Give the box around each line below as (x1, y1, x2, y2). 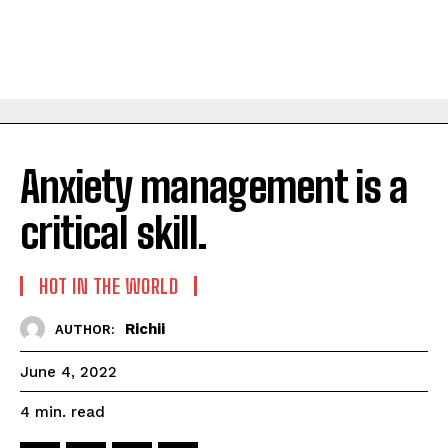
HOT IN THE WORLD (39, 274, 178, 298)
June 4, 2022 (20, 363, 117, 382)
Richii (125, 319, 165, 338)
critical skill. (20, 208, 206, 258)
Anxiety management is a (20, 162, 408, 212)
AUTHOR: (55, 321, 115, 337)
